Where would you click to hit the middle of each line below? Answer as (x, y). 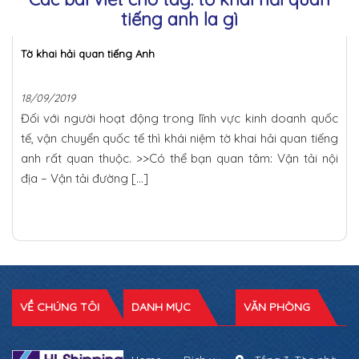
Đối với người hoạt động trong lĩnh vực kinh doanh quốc (179, 118)
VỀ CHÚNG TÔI (60, 307)
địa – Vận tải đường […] (85, 178)
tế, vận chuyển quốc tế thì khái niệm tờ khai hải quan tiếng (179, 138)
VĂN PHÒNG (276, 307)
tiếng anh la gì (179, 19)
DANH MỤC (161, 307)
